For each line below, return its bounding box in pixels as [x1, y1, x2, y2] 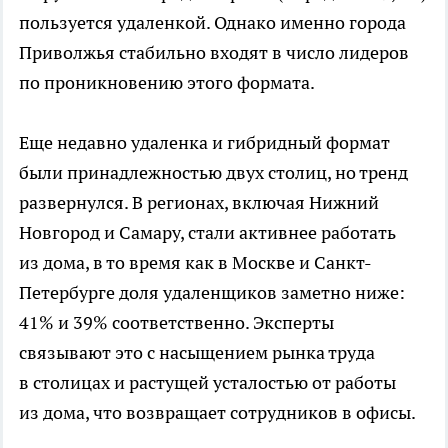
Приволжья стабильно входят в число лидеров [19, 41, 409, 65]
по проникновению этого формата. [19, 71, 315, 95]
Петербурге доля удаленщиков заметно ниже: [19, 281, 405, 305]
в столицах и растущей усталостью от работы [19, 371, 396, 395]
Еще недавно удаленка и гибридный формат [19, 131, 390, 155]
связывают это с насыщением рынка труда [19, 341, 375, 365]
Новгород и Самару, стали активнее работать [19, 221, 396, 245]
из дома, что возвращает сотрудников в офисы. [19, 401, 416, 425]
